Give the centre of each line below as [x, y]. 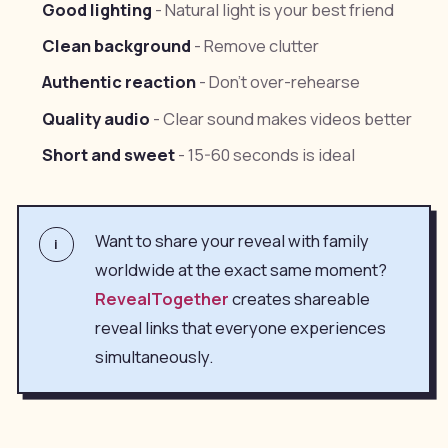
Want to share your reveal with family [231, 240]
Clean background [117, 46]
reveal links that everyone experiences [240, 327]
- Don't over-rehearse [278, 82]
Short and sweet [109, 154]
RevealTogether [161, 298]
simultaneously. [153, 356]
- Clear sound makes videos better [281, 118]
